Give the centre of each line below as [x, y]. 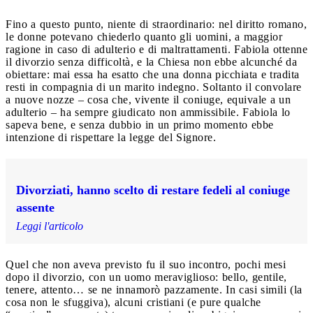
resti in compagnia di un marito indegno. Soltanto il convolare [154, 87]
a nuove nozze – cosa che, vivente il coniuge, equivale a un [148, 99]
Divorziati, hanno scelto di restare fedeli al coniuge [153, 190]
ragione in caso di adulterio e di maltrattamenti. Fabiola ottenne [156, 49]
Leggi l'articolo [50, 226]
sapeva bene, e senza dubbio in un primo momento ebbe [140, 124]
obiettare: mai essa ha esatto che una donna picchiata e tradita [153, 74]
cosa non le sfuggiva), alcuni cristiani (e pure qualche [133, 302]
